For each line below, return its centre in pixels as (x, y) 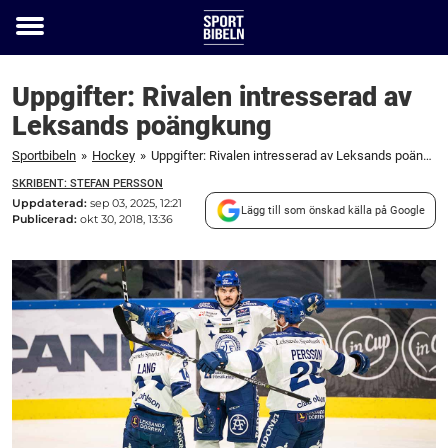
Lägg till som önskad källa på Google (333, 210)
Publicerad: (46, 218)
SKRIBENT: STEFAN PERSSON (87, 183)
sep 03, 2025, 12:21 (136, 202)
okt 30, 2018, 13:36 (126, 218)
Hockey (113, 155)
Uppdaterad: (51, 202)
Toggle (43, 41)
